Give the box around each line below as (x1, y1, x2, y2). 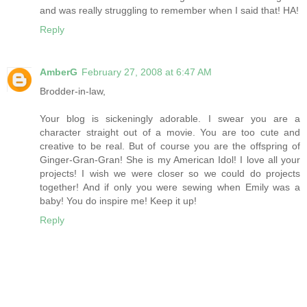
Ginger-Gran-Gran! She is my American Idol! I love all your (40, 154, 300, 166)
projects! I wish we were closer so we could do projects (40, 168, 300, 180)
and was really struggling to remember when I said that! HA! (40, 5, 299, 16)
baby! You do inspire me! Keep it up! (40, 195, 197, 207)
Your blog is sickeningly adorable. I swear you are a (40, 113, 300, 125)
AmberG (40, 66, 77, 78)
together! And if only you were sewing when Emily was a (40, 182, 300, 193)
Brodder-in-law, (40, 86, 106, 97)
